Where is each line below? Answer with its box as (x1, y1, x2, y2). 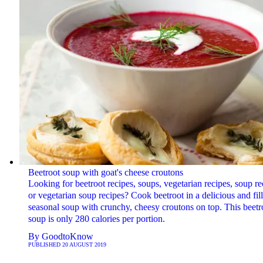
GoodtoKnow (41, 231, 93, 242)
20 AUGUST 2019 (62, 241, 106, 248)
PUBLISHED (28, 241, 62, 248)
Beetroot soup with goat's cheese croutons (28, 167, 183, 178)
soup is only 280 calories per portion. (28, 214, 165, 224)
